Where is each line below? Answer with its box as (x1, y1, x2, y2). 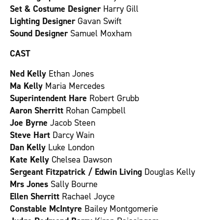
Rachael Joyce (62, 191, 115, 202)
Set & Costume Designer (10, 3, 101, 15)
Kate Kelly (10, 154, 52, 165)
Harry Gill (101, 3, 138, 15)
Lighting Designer (10, 15, 75, 27)
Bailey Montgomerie (84, 203, 158, 215)
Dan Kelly (10, 141, 48, 153)
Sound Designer (10, 27, 68, 39)
